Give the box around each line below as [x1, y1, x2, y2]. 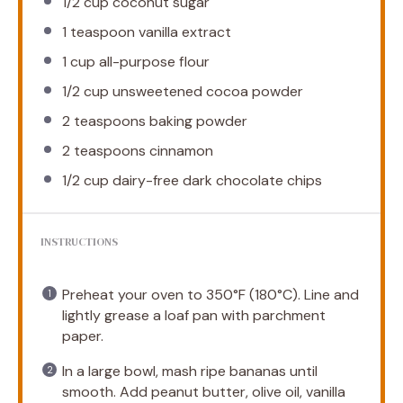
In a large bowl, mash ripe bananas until [62, 361, 318, 381]
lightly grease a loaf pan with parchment [62, 305, 326, 325]
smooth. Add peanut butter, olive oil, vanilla [62, 381, 345, 401]
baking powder [146, 111, 247, 130]
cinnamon [146, 140, 213, 160]
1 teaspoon [62, 22, 135, 41]
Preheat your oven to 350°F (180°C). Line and [62, 284, 359, 304]
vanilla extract [135, 22, 231, 41]
